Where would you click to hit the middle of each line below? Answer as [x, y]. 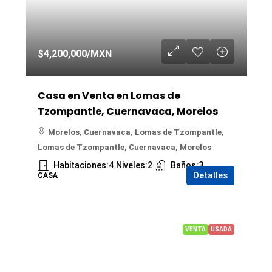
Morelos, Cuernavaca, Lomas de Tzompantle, [136, 132]
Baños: [185, 165]
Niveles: [132, 165]
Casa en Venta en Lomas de [109, 96]
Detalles [210, 175]
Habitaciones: [81, 165]
